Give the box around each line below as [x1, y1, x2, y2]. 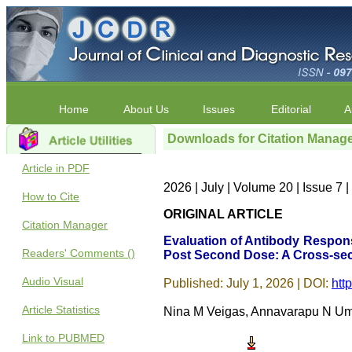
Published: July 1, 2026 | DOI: [163, 277, 328, 290]
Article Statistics [22, 303, 100, 316]
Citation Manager [22, 218, 108, 231]
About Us [123, 103, 169, 115]
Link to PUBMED [22, 332, 104, 344]
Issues [202, 103, 235, 115]
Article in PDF [22, 162, 90, 174]
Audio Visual [22, 275, 83, 288]
